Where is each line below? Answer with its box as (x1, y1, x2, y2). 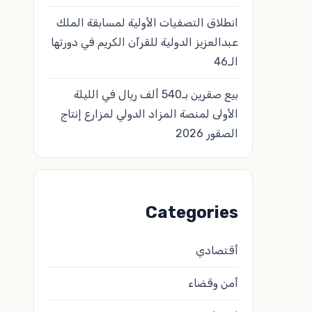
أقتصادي (196, 243, 238, 257)
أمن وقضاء (188, 276, 238, 290)
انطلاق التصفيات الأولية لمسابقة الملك (56, 15, 238, 29)
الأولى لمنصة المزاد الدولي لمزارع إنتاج (61, 107, 238, 120)
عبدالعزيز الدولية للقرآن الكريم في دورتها (51, 35, 238, 49)
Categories (146, 202, 238, 222)
